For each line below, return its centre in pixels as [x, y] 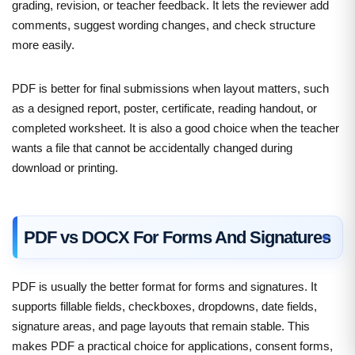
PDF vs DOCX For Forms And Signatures [177, 237]
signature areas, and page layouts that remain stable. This [161, 326]
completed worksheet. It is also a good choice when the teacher [176, 128]
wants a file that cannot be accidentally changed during [152, 147]
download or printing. [65, 167]
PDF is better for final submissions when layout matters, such [170, 88]
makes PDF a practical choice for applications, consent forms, [172, 345]
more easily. [43, 44]
